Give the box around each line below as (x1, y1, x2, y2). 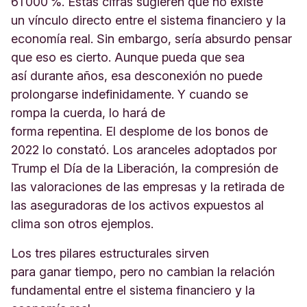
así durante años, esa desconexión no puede (11, 69, 262, 83)
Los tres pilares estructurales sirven (11, 246, 209, 260)
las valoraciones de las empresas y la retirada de (11, 180, 284, 194)
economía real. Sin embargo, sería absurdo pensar (11, 32, 292, 46)
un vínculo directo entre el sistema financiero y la (11, 13, 286, 27)
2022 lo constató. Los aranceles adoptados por (11, 143, 277, 157)
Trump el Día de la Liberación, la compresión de (11, 161, 278, 175)
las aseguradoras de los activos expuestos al (11, 198, 264, 212)
